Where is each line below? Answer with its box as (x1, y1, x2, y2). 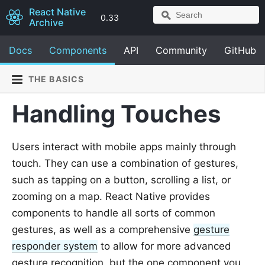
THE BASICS (28, 74, 85, 84)
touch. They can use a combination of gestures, (12, 157, 238, 169)
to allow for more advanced (98, 240, 231, 252)
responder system (12, 240, 98, 252)
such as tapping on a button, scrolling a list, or (12, 174, 231, 186)
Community (156, 44, 208, 56)
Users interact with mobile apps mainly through (12, 141, 236, 153)
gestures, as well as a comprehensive (12, 224, 193, 235)
